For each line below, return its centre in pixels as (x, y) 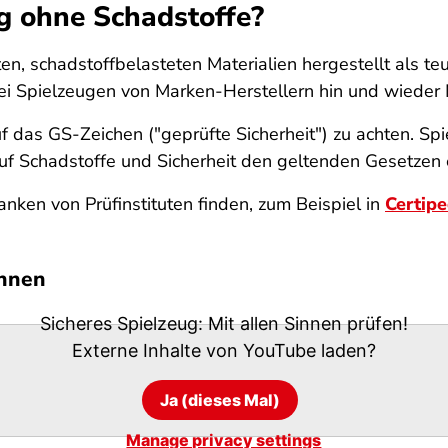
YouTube (279, 350)
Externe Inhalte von (157, 350)
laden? (345, 350)
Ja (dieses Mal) (219, 399)
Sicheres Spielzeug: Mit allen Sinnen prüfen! (223, 323)
